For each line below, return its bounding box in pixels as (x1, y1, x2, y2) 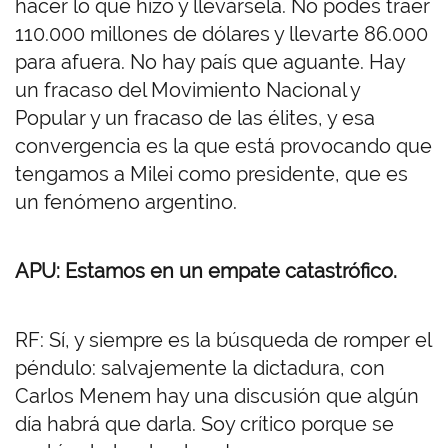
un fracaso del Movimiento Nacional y (15, 78, 360, 103)
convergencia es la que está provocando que (15, 134, 432, 159)
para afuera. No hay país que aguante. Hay (15, 50, 405, 75)
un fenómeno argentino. (15, 190, 242, 215)
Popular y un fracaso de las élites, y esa (15, 106, 375, 131)
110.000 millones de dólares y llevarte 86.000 (15, 22, 428, 47)
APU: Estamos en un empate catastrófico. (15, 259, 397, 284)
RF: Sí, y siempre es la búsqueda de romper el (15, 328, 431, 353)
